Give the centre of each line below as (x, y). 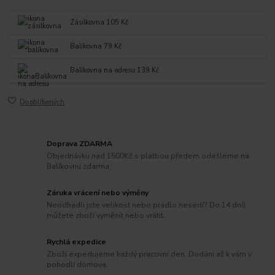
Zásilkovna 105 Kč (99, 22)
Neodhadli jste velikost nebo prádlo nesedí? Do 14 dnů (146, 205)
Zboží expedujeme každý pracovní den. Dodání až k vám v (149, 254)
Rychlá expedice (77, 242)
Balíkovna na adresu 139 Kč (115, 71)
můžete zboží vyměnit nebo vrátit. (106, 215)
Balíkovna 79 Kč (96, 46)
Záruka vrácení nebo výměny (98, 193)
